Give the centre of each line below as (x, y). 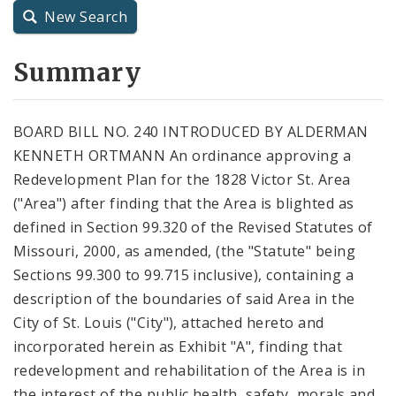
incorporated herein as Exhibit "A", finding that (178, 346)
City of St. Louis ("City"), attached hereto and (169, 322)
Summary (77, 72)
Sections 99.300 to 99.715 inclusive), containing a (184, 274)
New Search (86, 17)
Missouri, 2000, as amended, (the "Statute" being (185, 251)
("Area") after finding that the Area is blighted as (184, 203)
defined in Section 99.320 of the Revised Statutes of (193, 227)
